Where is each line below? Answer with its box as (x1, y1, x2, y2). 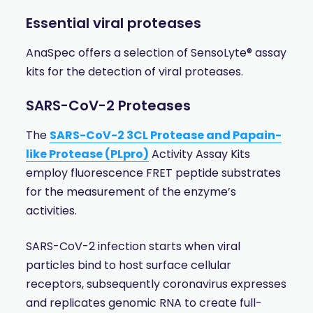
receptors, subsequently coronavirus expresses (26, 276, 287, 293)
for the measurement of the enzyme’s (26, 184, 237, 201)
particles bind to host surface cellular (26, 257, 232, 274)
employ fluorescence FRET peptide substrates (26, 165, 282, 182)
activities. (26, 203, 78, 219)
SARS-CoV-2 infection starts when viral (26, 238, 241, 255)
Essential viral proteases (26, 13, 202, 34)
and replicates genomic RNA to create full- (26, 295, 263, 312)
